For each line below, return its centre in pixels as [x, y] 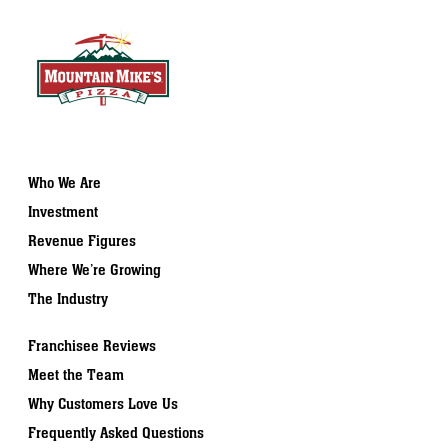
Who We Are [64, 182]
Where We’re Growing [94, 269]
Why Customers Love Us [103, 403]
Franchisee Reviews [92, 345]
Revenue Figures [82, 240]
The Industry [68, 298]
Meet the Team [76, 374]
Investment [63, 211]
